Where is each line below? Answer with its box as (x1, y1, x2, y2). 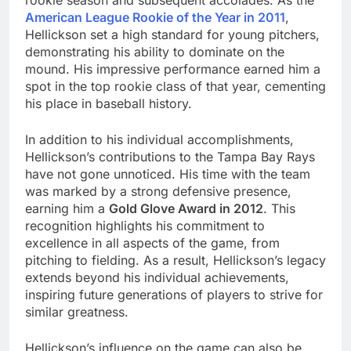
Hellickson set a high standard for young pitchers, (25, 27, 320, 43)
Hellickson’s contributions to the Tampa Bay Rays (25, 149, 315, 165)
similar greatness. (25, 304, 128, 320)
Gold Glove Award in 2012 (109, 201, 263, 217)
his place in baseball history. (25, 96, 192, 112)
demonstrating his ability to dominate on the (25, 44, 284, 60)
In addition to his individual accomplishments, (25, 132, 294, 148)
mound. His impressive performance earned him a (25, 61, 320, 78)
